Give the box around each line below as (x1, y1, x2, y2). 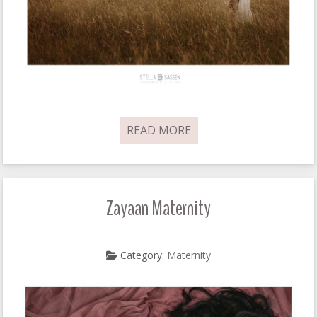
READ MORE (126, 122, 191, 138)
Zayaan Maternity (106, 193, 211, 223)
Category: (117, 248, 167, 262)
